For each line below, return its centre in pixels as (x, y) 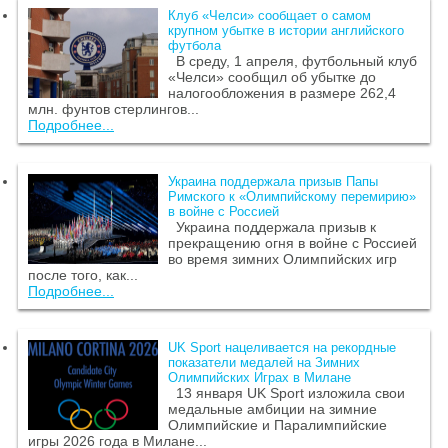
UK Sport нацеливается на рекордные (282, 347)
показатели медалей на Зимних (264, 362)
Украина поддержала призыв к (272, 226)
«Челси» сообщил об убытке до (272, 76)
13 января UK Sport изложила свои (286, 392)
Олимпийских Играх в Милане (259, 377)
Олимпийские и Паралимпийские (277, 424)
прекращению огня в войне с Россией (292, 242)
